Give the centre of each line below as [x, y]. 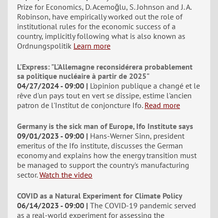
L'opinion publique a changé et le [145, 86]
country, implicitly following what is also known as [101, 36]
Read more [162, 105]
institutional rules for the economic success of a [96, 26]
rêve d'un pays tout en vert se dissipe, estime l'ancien [104, 95]
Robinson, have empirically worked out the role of [100, 17]
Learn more [92, 46]
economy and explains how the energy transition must [107, 155]
